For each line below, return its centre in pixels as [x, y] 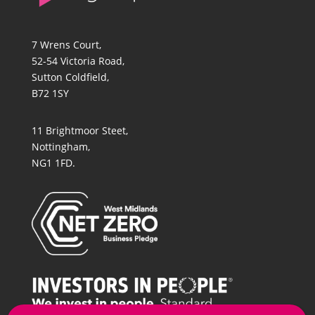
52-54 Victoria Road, [78, 61]
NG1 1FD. [53, 163]
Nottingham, [60, 147]
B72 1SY [50, 93]
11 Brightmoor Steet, [79, 130]
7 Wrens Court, [66, 45]
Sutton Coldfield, [70, 77]
